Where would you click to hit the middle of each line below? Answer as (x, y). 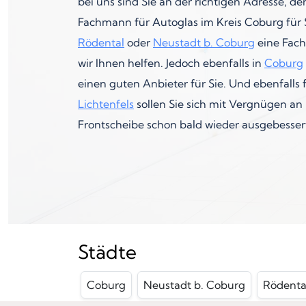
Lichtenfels (106, 104)
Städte (107, 252)
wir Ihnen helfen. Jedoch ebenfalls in (171, 63)
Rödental (101, 43)
